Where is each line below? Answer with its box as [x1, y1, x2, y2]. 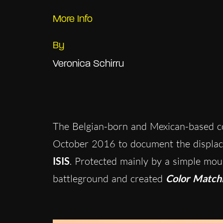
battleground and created [52, 172, 166, 185]
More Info [52, 14, 93, 24]
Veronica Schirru [52, 59, 124, 69]
